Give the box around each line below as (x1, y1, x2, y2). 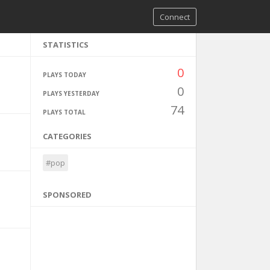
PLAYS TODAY (42, 71, 86, 79)
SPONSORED (42, 189, 92, 200)
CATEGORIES (42, 131, 92, 142)
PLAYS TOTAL (42, 108, 86, 116)
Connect (160, 11, 190, 22)
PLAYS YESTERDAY (42, 89, 99, 98)
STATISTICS (42, 39, 89, 50)
